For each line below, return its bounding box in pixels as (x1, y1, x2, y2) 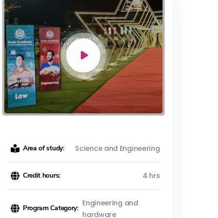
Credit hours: (22, 170, 60, 180)
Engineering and (82, 198, 138, 208)
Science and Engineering (75, 144, 160, 154)
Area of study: (22, 143, 64, 153)
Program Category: (22, 203, 78, 213)
